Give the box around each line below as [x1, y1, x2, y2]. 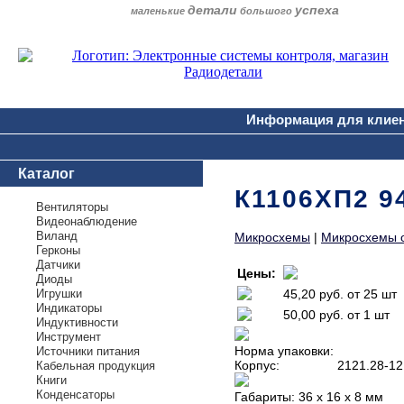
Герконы [36, 243, 80, 257]
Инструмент [36, 330, 101, 344]
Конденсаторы [36, 388, 115, 401]
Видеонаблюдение [36, 215, 137, 228]
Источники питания [36, 344, 140, 358]
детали [188, 3, 237, 17]
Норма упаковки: [234, 344, 337, 358]
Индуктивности [36, 316, 118, 329]
